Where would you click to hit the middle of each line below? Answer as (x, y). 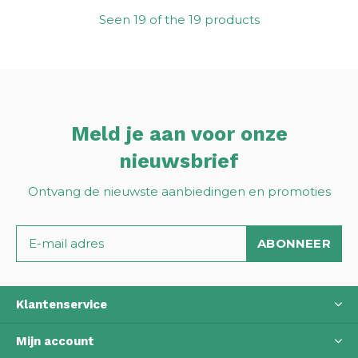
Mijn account (55, 341)
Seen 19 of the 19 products (179, 19)
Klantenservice (62, 304)
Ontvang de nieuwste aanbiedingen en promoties (179, 191)
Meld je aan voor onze (179, 133)
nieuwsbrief (179, 161)
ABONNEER (294, 243)
